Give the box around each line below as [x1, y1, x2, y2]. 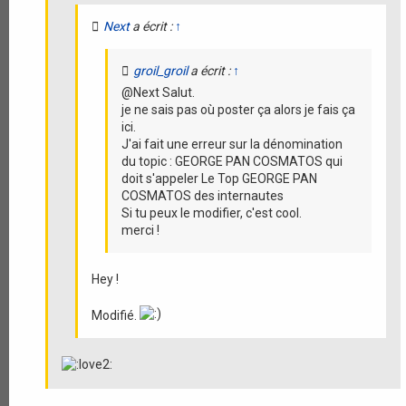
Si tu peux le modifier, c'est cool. [121, 205, 302, 220]
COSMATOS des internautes [121, 188, 284, 203]
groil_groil [133, 63, 188, 78]
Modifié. [92, 307, 140, 323]
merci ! [121, 222, 159, 237]
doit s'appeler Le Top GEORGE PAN [121, 170, 317, 186]
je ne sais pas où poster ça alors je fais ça [121, 101, 355, 117]
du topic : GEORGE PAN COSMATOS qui [121, 153, 343, 169]
